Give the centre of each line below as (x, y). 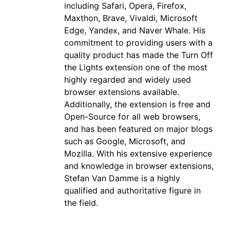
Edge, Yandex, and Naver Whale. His (135, 30)
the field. (81, 203)
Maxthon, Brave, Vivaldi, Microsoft (131, 18)
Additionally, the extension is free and (137, 104)
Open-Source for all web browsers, (132, 116)
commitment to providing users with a (138, 42)
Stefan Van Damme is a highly (122, 178)
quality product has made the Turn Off (139, 55)
